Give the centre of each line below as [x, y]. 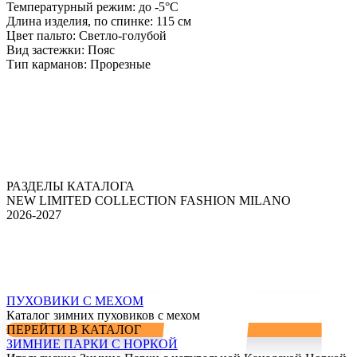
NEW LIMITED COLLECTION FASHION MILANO [149, 200]
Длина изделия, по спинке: [80, 21]
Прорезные [119, 64]
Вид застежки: [45, 49]
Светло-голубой [121, 35]
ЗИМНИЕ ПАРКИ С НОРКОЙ [92, 343]
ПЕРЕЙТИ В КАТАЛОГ [74, 329]
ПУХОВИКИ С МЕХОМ [75, 300]
